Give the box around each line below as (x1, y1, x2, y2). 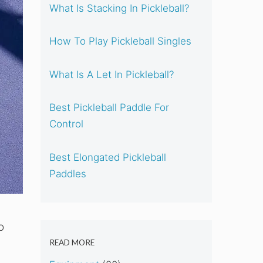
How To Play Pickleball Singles (49, 35, 191, 48)
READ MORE (49, 238, 95, 248)
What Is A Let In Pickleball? (49, 68, 174, 80)
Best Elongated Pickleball (49, 151, 166, 163)
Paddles (49, 167, 86, 180)
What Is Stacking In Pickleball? (49, 2, 189, 14)
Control (49, 118, 83, 130)
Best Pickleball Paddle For (49, 102, 169, 114)
